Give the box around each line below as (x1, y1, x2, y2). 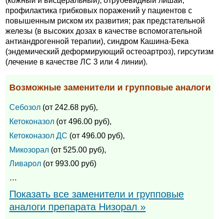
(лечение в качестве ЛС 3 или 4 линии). (5, 58, 148, 66)
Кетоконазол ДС (9, 131, 67, 140)
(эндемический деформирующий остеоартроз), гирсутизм (5, 47, 214, 56)
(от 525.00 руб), (49, 145, 106, 154)
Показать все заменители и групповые (9, 189, 184, 200)
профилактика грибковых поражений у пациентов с (5, 6, 192, 15)
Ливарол (9, 159, 41, 168)
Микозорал (9, 145, 49, 154)
